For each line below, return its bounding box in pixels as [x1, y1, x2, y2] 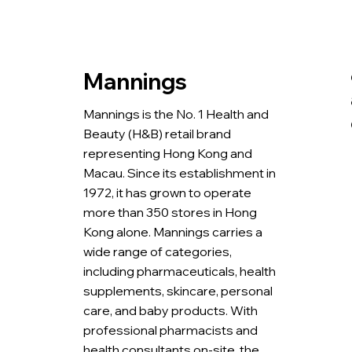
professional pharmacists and [83, 321, 258, 338]
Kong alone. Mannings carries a [83, 223, 263, 240]
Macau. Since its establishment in [83, 164, 277, 181]
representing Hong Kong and [83, 145, 253, 161]
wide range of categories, [83, 243, 233, 259]
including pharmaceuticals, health [83, 262, 277, 279]
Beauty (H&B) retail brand [83, 125, 232, 141]
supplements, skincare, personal [83, 282, 273, 299]
